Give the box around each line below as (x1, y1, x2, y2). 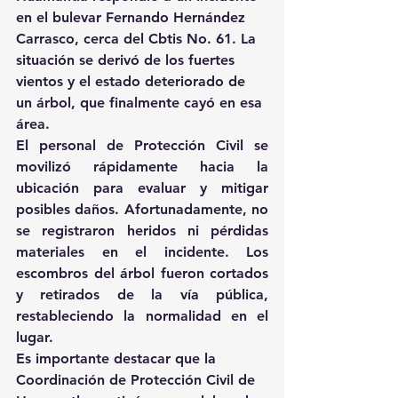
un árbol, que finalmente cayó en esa (16, 94, 267, 112)
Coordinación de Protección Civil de (16, 371, 259, 389)
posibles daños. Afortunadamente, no (16, 201, 268, 219)
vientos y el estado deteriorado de (16, 73, 250, 91)
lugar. (16, 329, 53, 346)
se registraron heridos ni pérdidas (16, 222, 268, 240)
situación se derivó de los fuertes (16, 52, 239, 69)
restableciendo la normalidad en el (16, 307, 268, 325)
